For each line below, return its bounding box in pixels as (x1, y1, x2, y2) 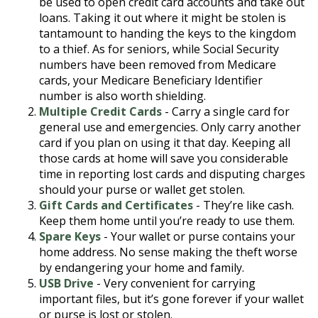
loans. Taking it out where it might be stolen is (39, 10, 286, 26)
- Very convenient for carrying (94, 275, 256, 291)
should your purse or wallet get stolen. (39, 182, 245, 197)
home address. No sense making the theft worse (39, 244, 297, 260)
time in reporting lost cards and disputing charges (39, 166, 305, 182)
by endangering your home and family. (39, 260, 244, 275)
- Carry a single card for (162, 104, 290, 119)
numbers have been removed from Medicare (39, 57, 276, 72)
